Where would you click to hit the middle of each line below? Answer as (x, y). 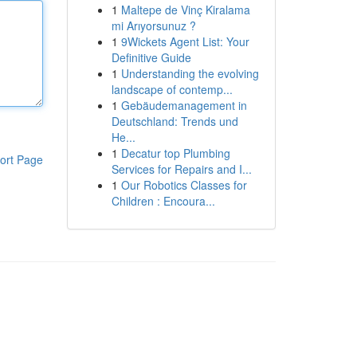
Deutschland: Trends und (175, 121)
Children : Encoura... (163, 201)
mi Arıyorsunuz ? (153, 25)
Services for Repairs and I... (181, 169)
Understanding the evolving (190, 73)
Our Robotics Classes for (184, 185)
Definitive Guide (151, 57)
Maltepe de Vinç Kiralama (185, 10)
